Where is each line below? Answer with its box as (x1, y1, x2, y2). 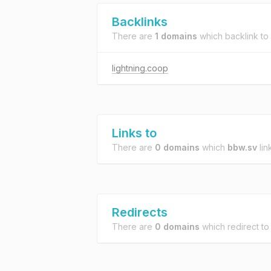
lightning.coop (112, 63, 168, 73)
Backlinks (112, 15, 168, 29)
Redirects (112, 205, 168, 220)
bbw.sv (227, 142, 257, 152)
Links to (112, 126, 157, 140)
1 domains (155, 31, 197, 41)
